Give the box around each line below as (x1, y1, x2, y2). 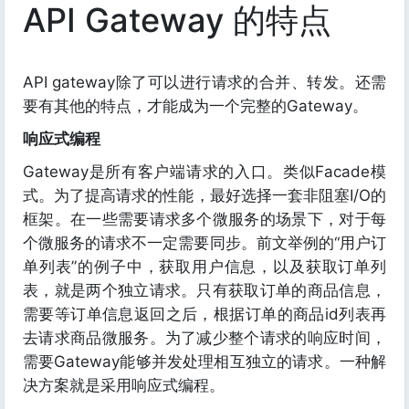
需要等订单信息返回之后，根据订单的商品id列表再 (23, 305, 386, 323)
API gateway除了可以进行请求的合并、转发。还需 (23, 73, 386, 91)
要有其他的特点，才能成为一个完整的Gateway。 (23, 97, 368, 115)
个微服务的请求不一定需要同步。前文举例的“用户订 (23, 234, 386, 252)
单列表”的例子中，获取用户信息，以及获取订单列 (23, 257, 386, 276)
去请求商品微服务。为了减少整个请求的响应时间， (23, 329, 386, 347)
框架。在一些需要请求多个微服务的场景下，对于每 (23, 210, 386, 228)
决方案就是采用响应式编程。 (23, 376, 225, 394)
